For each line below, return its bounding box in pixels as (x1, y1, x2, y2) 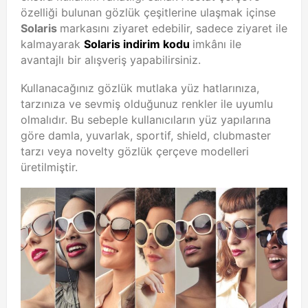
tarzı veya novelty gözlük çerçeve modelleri (21, 144, 249, 159)
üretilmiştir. (21, 160, 78, 175)
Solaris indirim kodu (84, 37, 192, 52)
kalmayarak (21, 37, 84, 52)
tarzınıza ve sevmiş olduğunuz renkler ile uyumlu (21, 97, 273, 111)
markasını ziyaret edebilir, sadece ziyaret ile (60, 21, 287, 36)
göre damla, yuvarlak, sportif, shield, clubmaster (21, 129, 271, 143)
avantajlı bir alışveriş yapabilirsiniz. (21, 53, 201, 67)
